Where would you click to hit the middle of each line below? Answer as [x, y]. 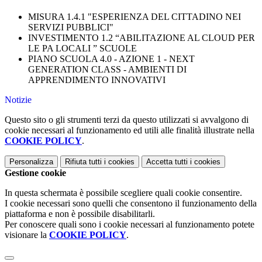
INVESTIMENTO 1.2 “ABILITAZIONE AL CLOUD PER [142, 38]
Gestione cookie [35, 173]
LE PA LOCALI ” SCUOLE [82, 49]
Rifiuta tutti [83, 162]
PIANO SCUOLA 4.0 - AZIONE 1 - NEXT [111, 59]
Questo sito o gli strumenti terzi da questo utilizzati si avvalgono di [127, 120]
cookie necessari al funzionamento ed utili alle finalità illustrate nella [130, 130]
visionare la [27, 235]
